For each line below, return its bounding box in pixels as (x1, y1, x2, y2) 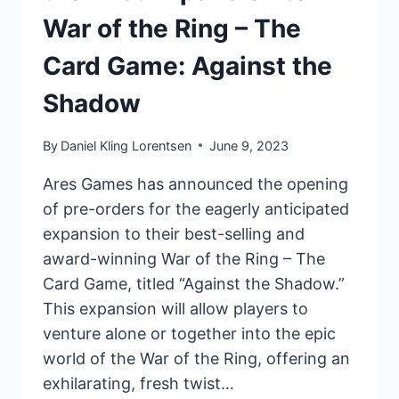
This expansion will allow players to (43, 298, 308, 318)
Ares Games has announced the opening (43, 174, 348, 193)
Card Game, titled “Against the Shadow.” (43, 273, 345, 293)
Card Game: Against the (43, 51, 332, 82)
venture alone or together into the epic (43, 323, 336, 343)
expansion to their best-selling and (43, 224, 305, 243)
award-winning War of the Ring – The (43, 248, 325, 268)
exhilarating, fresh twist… (43, 373, 234, 393)
